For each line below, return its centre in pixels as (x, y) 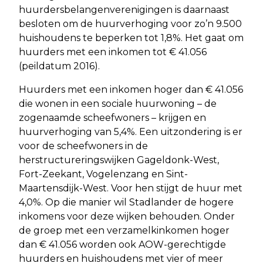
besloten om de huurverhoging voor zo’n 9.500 (130, 23)
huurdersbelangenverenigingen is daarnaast (124, 9)
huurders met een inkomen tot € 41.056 (113, 52)
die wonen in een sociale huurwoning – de (118, 103)
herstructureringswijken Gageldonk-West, (119, 160)
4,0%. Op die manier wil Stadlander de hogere (126, 202)
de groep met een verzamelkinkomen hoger (124, 230)
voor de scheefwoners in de (83, 146)
